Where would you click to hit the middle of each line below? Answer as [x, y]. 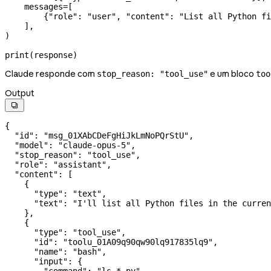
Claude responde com [51, 73]
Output [20, 93]
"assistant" [80, 164]
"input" [36, 261]
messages [34, 6]
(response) [53, 55]
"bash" [87, 251]
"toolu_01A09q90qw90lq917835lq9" [138, 242]
